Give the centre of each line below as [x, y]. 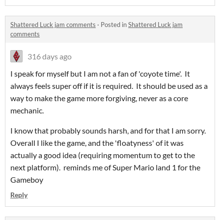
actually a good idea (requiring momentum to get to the [103, 155]
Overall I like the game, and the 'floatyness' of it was [97, 143]
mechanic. [28, 110]
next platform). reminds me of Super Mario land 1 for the [105, 167]
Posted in [114, 25]
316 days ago [50, 56]
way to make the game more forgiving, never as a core [99, 98]
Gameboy [27, 180]
